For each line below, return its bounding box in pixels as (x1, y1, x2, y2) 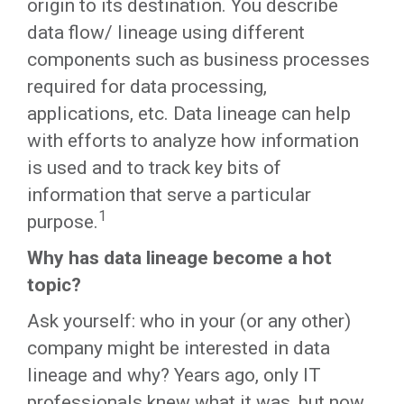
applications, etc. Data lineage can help (27, 103, 351, 124)
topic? (27, 274, 81, 296)
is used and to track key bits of (27, 157, 281, 179)
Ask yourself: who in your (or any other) (27, 310, 351, 332)
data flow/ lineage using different (27, 22, 305, 43)
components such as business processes (27, 49, 370, 70)
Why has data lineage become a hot (27, 247, 332, 269)
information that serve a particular (27, 184, 311, 206)
